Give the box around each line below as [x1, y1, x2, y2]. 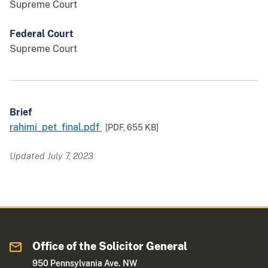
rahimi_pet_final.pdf [10, 121, 102, 133]
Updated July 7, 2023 [10, 151, 93, 162]
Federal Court [10, 28, 74, 40]
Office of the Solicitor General [32, 240, 188, 253]
